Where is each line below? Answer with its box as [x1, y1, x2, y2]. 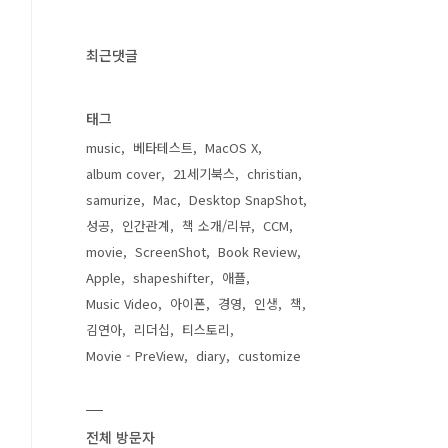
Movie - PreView [86, 346, 184, 365]
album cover [86, 164, 161, 183]
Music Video [86, 294, 158, 313]
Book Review [218, 242, 297, 261]
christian [247, 164, 298, 183]
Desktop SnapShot [189, 190, 303, 209]
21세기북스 [173, 164, 235, 183]
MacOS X [205, 138, 258, 157]
